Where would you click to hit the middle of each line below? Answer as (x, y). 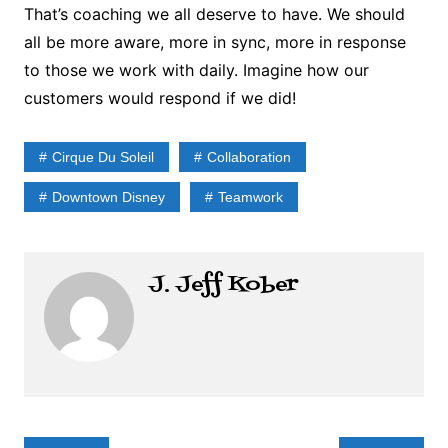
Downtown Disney (108, 197)
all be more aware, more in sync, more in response (214, 42)
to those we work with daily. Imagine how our (196, 70)
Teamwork (250, 197)
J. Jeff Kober (223, 285)
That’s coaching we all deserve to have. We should (214, 14)
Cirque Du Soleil (102, 157)
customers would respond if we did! (159, 98)
